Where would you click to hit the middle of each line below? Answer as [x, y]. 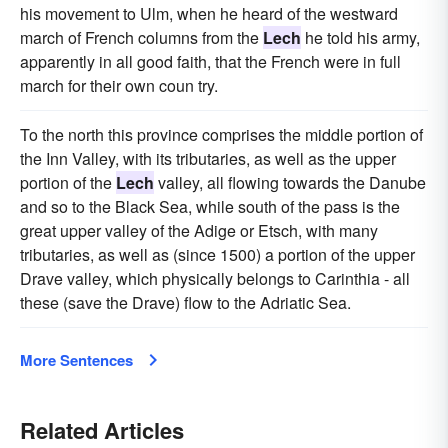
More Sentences [76, 360]
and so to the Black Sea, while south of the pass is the [210, 207]
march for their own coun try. [119, 86]
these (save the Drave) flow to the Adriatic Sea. [185, 303]
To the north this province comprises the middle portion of [221, 135]
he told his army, [360, 38]
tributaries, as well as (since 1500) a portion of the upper [217, 255]
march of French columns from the [141, 38]
